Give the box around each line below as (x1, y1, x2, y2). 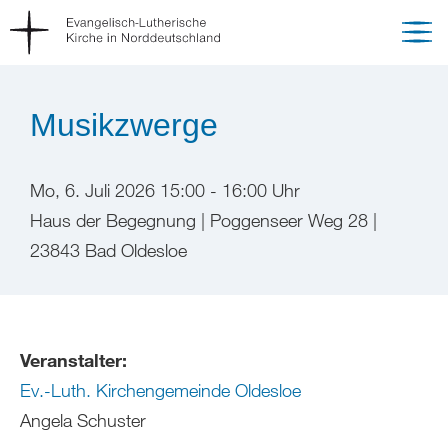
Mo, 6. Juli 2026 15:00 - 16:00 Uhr (30, 179, 300, 201)
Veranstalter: (20, 349, 127, 371)
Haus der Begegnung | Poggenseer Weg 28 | (30, 209, 377, 231)
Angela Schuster (20, 409, 146, 431)
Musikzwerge (30, 107, 218, 143)
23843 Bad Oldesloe (30, 239, 187, 261)
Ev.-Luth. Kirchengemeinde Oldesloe (20, 379, 301, 401)
